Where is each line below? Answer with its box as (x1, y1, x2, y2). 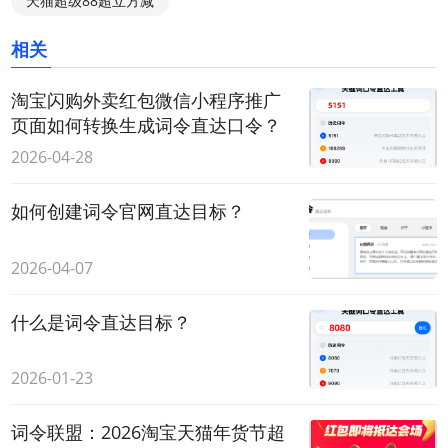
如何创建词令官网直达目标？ (11, 198, 246, 223)
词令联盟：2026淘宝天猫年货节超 (11, 420, 286, 445)
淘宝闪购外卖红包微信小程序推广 (11, 88, 282, 112)
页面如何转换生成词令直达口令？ (11, 113, 282, 137)
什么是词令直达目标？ (11, 309, 192, 334)
